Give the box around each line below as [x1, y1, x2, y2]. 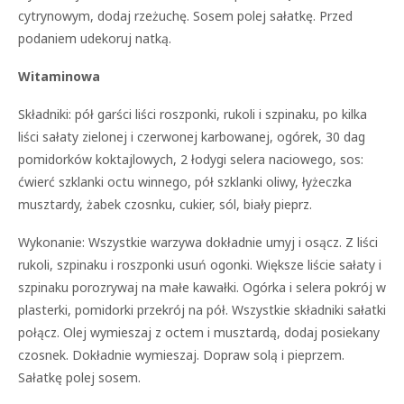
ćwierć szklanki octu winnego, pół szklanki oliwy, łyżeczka [18, 173, 352, 190]
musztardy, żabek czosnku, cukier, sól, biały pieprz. [18, 196, 312, 213]
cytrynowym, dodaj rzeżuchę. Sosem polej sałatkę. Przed [18, 7, 353, 24]
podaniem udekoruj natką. [18, 30, 171, 47]
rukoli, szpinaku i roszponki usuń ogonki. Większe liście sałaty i [18, 256, 381, 273]
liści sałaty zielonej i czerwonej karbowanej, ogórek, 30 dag [18, 128, 365, 145]
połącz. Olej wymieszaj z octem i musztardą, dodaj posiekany [18, 324, 380, 341]
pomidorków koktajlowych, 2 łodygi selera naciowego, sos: [18, 151, 363, 168]
